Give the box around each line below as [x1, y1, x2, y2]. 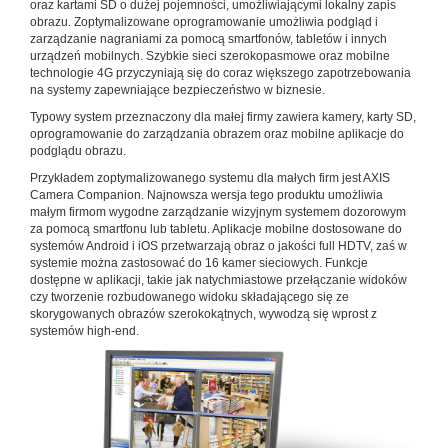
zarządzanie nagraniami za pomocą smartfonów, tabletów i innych [30, 31, 387, 46]
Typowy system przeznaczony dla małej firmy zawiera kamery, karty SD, [30, 109, 416, 124]
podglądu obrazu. [30, 143, 126, 158]
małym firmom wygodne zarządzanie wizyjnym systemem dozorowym [30, 204, 406, 219]
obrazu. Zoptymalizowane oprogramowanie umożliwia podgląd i [30, 14, 378, 29]
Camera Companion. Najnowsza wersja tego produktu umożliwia [30, 187, 383, 202]
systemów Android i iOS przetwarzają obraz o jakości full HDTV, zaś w [30, 238, 407, 253]
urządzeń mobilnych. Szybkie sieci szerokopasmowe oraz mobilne [30, 48, 390, 63]
